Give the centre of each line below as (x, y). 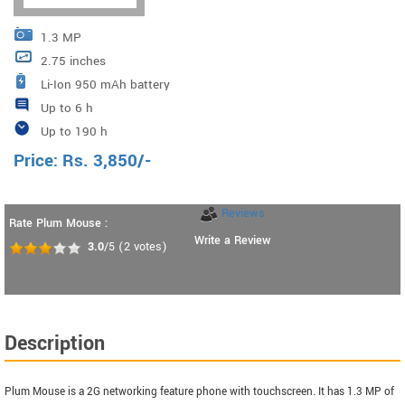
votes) (149, 247)
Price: (38, 161)
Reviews (243, 213)
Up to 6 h (67, 108)
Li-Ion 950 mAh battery (105, 85)
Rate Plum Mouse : (58, 223)
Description (55, 344)
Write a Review (232, 240)
